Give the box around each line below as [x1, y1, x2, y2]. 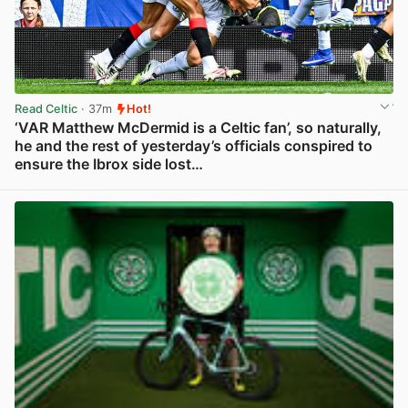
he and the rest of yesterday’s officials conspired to [15, 137, 372, 156]
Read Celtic [15, 102, 77, 117]
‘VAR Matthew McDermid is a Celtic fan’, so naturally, [15, 118, 382, 138]
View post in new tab [275, 177, 392, 191]
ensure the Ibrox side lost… [15, 155, 203, 174]
